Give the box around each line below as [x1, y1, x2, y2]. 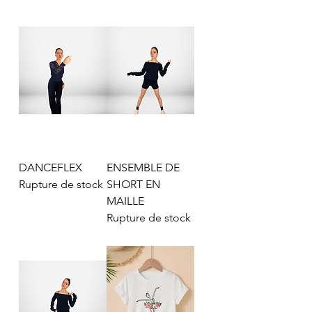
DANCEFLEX [19, 161, 82, 175]
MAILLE [107, 194, 144, 208]
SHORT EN [107, 178, 160, 192]
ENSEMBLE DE [107, 161, 180, 175]
